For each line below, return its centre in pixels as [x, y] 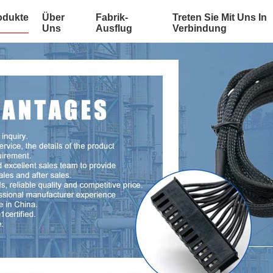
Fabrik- [112, 17]
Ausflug [114, 28]
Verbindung [199, 28]
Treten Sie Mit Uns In [219, 17]
